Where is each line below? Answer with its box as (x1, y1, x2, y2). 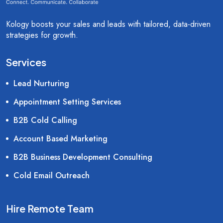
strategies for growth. (6, 29, 78, 41)
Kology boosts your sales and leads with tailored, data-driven (6, 18, 211, 30)
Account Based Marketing (13, 133, 108, 145)
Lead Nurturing (13, 78, 69, 90)
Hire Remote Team (6, 202, 94, 215)
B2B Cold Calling (13, 114, 77, 126)
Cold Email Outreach (13, 170, 90, 182)
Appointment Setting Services (13, 96, 121, 108)
